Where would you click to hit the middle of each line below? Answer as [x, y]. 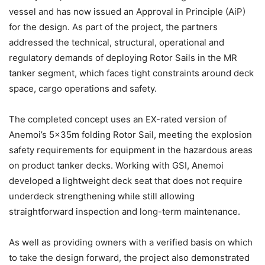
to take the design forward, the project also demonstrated [129, 257]
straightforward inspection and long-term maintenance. [125, 211]
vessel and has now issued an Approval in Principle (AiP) [127, 11]
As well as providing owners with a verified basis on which [131, 242]
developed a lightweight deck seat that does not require [126, 180]
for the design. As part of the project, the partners [113, 27]
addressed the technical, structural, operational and [117, 42]
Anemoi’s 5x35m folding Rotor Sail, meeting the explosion [130, 134]
